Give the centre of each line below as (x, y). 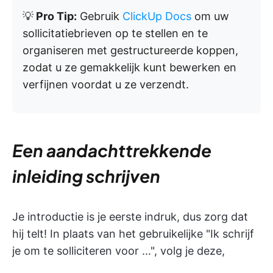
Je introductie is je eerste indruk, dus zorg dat (130, 217)
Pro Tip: (55, 16)
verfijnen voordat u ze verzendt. (106, 85)
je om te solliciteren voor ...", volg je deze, (119, 251)
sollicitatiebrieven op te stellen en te (115, 34)
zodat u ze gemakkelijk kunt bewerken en (129, 68)
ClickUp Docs (157, 16)
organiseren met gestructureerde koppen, (130, 51)
